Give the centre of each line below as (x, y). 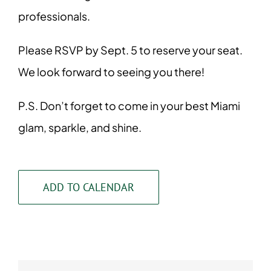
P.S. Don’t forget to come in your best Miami (129, 106)
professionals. (54, 16)
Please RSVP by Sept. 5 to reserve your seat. (130, 50)
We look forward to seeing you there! (111, 72)
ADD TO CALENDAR (89, 188)
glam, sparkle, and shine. (80, 128)
